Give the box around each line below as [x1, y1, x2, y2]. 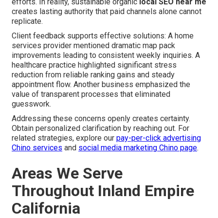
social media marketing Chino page [78, 143, 197, 152]
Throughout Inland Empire [12, 181, 194, 200]
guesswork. [12, 99, 51, 109]
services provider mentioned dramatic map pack [12, 40, 175, 50]
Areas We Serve [12, 163, 123, 182]
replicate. [12, 16, 43, 26]
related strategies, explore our [12, 133, 116, 143]
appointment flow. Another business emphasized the [12, 79, 190, 89]
